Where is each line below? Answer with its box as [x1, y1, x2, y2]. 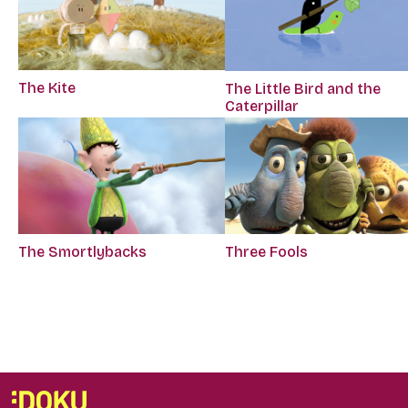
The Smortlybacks [18, 242, 147, 260]
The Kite [18, 79, 76, 97]
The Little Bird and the [225, 79, 382, 97]
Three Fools [225, 242, 309, 260]
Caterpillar [225, 97, 300, 115]
